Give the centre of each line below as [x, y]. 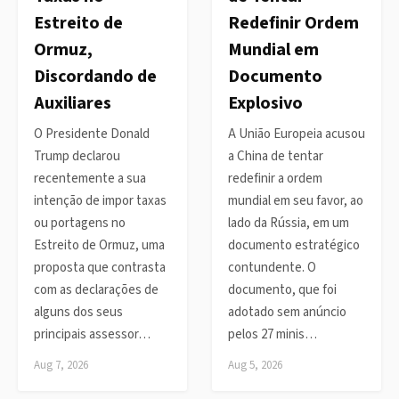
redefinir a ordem [275, 179]
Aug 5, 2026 [255, 365]
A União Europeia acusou [297, 134]
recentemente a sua [90, 179]
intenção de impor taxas [100, 201]
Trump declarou [77, 156]
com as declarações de [96, 290]
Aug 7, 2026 [61, 365]
